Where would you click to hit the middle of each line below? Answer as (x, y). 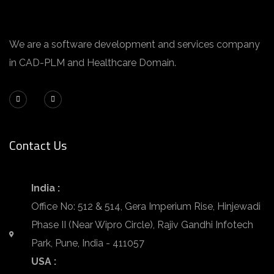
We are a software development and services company (135, 44)
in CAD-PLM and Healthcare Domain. (93, 63)
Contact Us (38, 146)
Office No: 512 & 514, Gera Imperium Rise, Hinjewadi (146, 207)
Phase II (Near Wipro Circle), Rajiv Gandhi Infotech (142, 225)
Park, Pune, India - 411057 (87, 243)
